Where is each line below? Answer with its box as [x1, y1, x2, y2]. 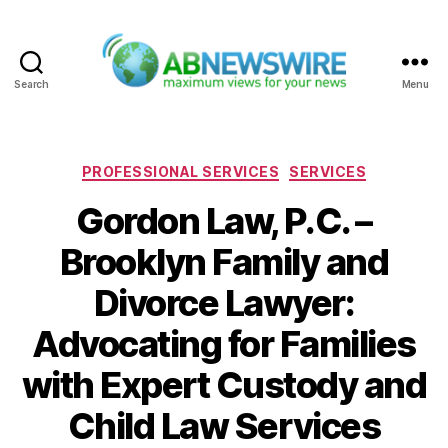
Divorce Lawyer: [93, 281, 355, 326]
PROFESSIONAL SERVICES [81, 162, 280, 180]
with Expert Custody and [21, 363, 427, 408]
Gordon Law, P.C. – [76, 199, 372, 244]
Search [14, 77, 49, 90]
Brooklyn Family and [59, 240, 389, 285]
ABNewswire [222, 90, 329, 112]
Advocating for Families [32, 322, 416, 367]
